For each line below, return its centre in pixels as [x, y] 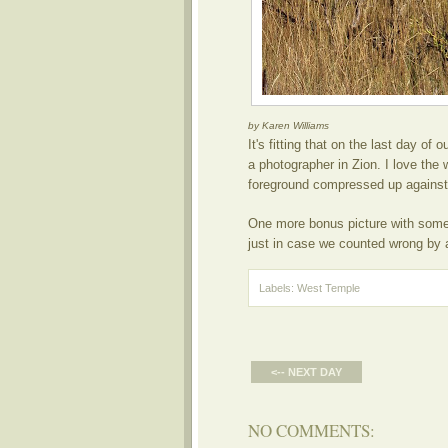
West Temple [328, 288]
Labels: [278, 288]
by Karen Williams [288, 125]
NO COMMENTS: [311, 430]
